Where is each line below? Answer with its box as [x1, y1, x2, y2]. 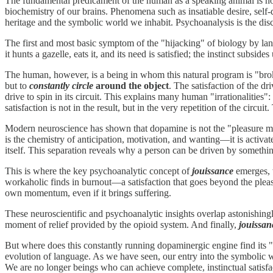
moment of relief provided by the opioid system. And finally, [5, 219, 239, 230]
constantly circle [29, 80, 93, 91]
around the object [93, 80, 169, 91]
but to [5, 80, 29, 91]
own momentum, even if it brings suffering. [5, 188, 171, 199]
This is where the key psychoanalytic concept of [5, 166, 192, 177]
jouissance [192, 166, 233, 177]
